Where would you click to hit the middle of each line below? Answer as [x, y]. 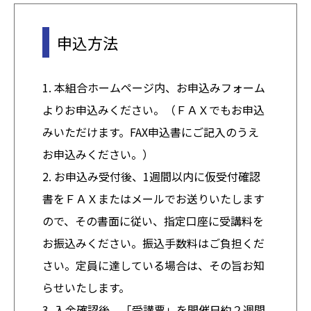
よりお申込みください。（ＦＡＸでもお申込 [153, 109]
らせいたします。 [86, 287]
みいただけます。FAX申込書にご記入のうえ [151, 132]
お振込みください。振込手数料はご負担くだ [153, 243]
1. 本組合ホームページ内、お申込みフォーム [154, 87]
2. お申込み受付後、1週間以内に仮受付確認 [151, 176]
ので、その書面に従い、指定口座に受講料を [153, 220]
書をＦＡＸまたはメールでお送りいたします [153, 198]
